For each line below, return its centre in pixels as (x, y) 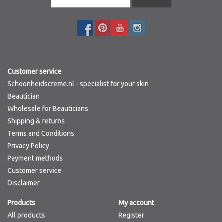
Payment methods (35, 158)
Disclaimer (24, 183)
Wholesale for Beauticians (48, 108)
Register (131, 215)
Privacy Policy (28, 145)
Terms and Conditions (41, 133)
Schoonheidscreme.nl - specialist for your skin (78, 83)
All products (26, 215)
